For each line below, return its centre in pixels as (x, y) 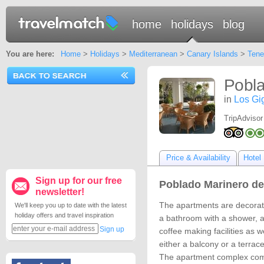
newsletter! (60, 192)
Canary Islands (212, 54)
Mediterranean (153, 54)
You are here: (30, 54)
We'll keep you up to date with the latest (71, 205)
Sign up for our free (79, 181)
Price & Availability (198, 158)
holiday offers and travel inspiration (64, 215)
